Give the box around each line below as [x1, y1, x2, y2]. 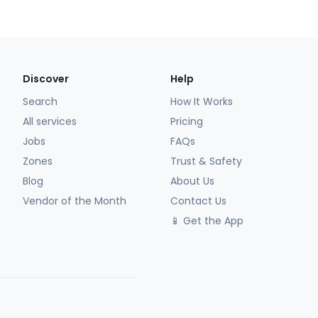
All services [23, 114, 77, 129]
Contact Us [170, 194, 226, 209]
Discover [23, 72, 69, 87]
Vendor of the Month [23, 194, 126, 209]
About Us [170, 174, 214, 189]
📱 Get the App [170, 214, 243, 229]
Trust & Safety [170, 154, 242, 169]
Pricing [170, 114, 203, 129]
